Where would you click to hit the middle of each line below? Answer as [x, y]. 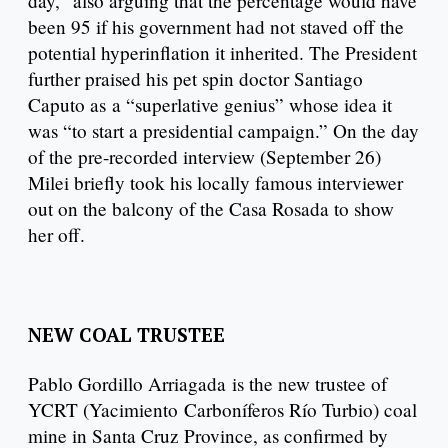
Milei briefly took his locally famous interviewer [215, 183]
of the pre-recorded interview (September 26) [204, 157]
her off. [56, 235]
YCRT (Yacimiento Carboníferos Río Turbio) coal [222, 410]
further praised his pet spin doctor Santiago [195, 79]
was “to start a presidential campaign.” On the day [223, 131]
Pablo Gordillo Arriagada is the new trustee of [207, 384]
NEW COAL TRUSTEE [126, 334]
